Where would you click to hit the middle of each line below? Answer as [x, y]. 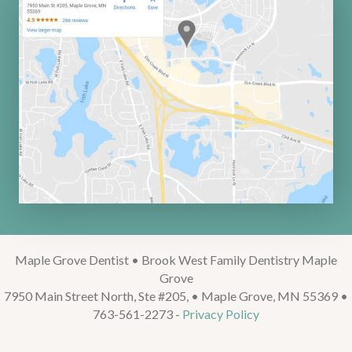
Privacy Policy [221, 314]
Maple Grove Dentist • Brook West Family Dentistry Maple [176, 260]
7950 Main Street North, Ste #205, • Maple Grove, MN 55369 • [176, 296]
